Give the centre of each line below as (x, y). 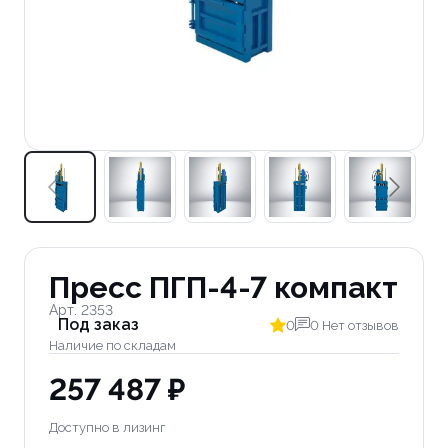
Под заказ (98, 324)
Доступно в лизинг (107, 427)
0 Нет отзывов (354, 325)
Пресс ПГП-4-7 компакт (223, 287)
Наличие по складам (112, 345)
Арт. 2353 (81, 310)
